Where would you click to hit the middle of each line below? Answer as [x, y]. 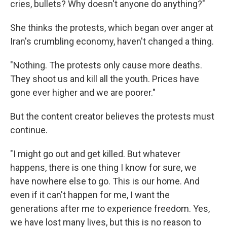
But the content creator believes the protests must [112, 116]
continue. [29, 130]
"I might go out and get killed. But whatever [95, 154]
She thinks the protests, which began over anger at [112, 28]
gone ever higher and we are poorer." [83, 92]
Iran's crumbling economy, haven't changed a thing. [112, 41]
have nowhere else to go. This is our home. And [105, 181]
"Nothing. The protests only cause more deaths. [106, 65]
